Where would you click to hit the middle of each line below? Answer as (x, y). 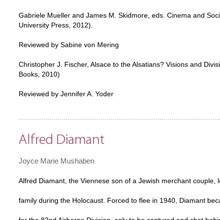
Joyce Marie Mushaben (56, 161)
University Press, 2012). (56, 25)
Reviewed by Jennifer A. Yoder (66, 94)
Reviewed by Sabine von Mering (69, 45)
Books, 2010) (39, 74)
